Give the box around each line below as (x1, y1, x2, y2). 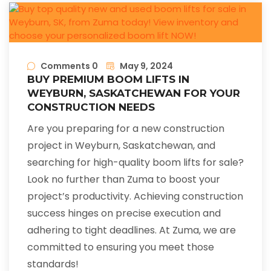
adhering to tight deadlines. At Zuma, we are (27, 223, 236, 238)
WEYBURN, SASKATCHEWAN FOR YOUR (27, 87, 240, 100)
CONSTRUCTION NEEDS (27, 101, 155, 114)
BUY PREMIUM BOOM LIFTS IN (27, 73, 189, 86)
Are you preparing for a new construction (27, 122, 224, 136)
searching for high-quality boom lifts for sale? (27, 155, 244, 170)
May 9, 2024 (120, 60, 173, 73)
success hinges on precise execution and (27, 206, 221, 221)
